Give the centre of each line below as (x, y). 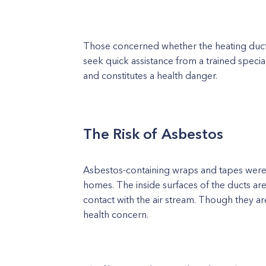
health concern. (116, 214)
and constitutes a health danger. (150, 75)
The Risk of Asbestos (153, 134)
